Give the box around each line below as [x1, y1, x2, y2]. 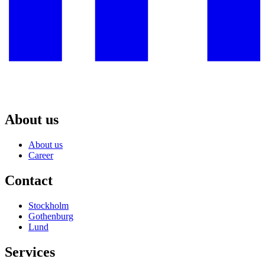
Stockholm [28, 200, 69, 211]
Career [28, 150, 53, 161]
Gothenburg [28, 211, 73, 221]
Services [5, 244, 55, 260]
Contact [5, 172, 53, 188]
